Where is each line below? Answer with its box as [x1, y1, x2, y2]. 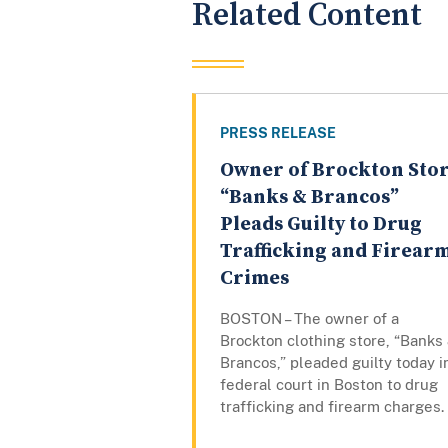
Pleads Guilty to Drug [220, 212, 422, 238]
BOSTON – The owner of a [220, 310, 399, 328]
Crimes [220, 266, 289, 292]
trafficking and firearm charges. [220, 398, 444, 416]
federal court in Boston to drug [220, 376, 438, 394]
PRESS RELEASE [220, 125, 336, 142]
